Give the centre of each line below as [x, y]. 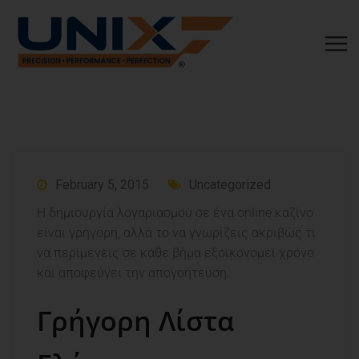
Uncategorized [230, 185]
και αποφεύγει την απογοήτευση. [133, 273]
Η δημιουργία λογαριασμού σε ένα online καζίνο [175, 213]
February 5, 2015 [102, 185]
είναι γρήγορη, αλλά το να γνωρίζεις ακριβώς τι [176, 233]
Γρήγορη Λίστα [135, 321]
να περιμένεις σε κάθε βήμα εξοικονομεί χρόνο [175, 253]
